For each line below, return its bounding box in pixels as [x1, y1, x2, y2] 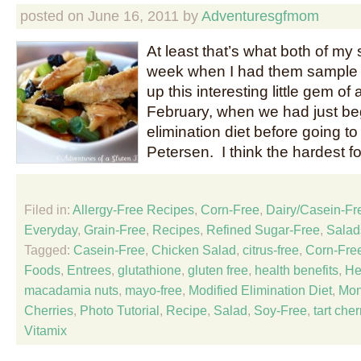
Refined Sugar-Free [206, 222, 320, 237]
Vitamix [24, 323, 67, 338]
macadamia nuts [24, 283, 118, 297]
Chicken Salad [151, 243, 236, 257]
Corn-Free [201, 202, 259, 217]
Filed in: [24, 202, 73, 217]
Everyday [24, 222, 77, 237]
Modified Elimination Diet [189, 283, 332, 297]
